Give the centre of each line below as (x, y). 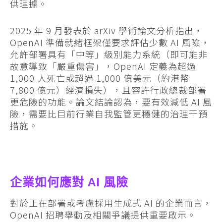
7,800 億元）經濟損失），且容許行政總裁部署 (108, 90)
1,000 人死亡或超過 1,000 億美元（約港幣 (100, 78)
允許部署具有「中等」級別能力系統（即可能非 (109, 54)
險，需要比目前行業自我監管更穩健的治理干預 (109, 114)
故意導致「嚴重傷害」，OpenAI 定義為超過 (103, 66)
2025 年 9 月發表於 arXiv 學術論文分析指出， (107, 30)
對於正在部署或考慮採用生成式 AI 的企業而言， (111, 203)
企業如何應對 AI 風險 (69, 182)
